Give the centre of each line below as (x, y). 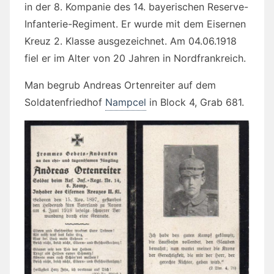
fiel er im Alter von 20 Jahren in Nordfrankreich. (135, 58)
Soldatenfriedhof (65, 102)
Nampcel (126, 102)
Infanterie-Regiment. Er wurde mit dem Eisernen (135, 24)
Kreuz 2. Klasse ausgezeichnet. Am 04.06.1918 (131, 41)
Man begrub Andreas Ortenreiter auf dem (120, 85)
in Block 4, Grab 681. (195, 102)
